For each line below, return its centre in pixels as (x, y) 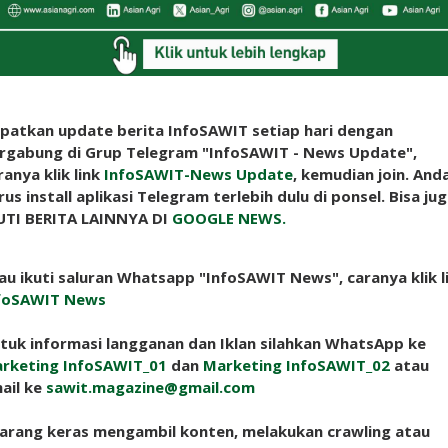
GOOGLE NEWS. (229, 217)
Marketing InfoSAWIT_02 (296, 364)
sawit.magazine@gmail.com (150, 386)
